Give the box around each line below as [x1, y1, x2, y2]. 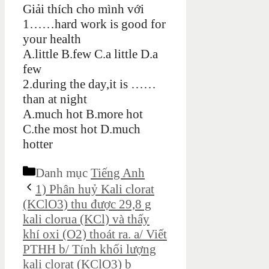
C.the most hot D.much [23, 122, 141, 137]
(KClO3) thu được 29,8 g [23, 197, 151, 212]
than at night [23, 92, 87, 107]
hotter [23, 137, 53, 152]
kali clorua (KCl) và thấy [23, 212, 150, 227]
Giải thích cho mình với [23, 2, 144, 17]
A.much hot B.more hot [23, 107, 143, 122]
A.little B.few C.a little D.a [23, 47, 158, 62]
